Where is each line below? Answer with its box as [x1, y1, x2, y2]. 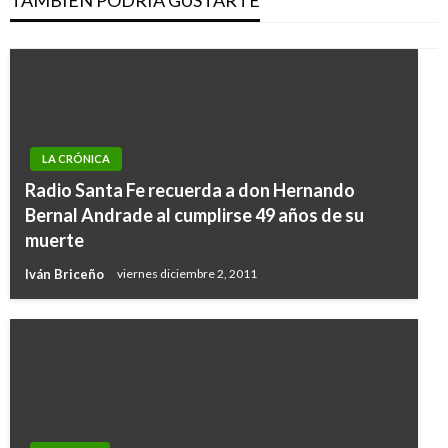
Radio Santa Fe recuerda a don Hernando [25, 179, 355, 202]
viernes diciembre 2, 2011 [117, 266, 257, 282]
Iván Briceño [25, 266, 107, 283]
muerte [25, 229, 84, 252]
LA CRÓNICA [42, 152, 110, 166]
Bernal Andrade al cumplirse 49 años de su [25, 204, 364, 227]
